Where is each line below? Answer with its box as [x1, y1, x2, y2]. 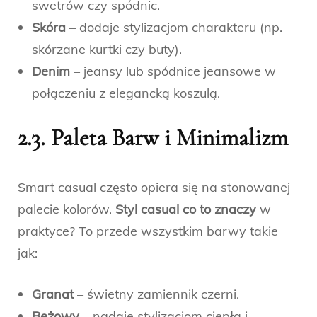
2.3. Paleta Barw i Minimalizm [18, 123, 288, 151]
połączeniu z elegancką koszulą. [32, 84, 220, 101]
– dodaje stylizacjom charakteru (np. [66, 18, 282, 35]
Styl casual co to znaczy [115, 200, 256, 217]
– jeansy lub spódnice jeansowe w [70, 62, 276, 79]
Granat [32, 285, 74, 302]
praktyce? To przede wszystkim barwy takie [18, 222, 278, 239]
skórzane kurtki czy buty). [32, 40, 182, 57]
